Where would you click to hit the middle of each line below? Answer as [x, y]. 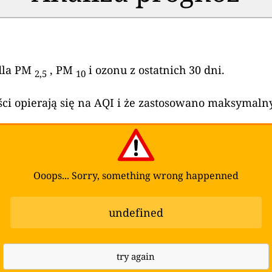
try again [136, 256]
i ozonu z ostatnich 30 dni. [155, 70]
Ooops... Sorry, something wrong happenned [136, 175]
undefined [136, 212]
